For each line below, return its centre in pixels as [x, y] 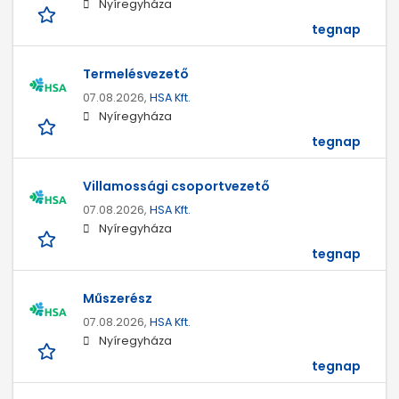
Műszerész [118, 299]
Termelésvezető [136, 74]
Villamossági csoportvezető [176, 187]
